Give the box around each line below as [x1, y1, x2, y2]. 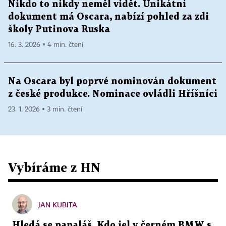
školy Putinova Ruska [8, 25, 110, 34]
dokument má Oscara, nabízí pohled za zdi [8, 13, 209, 22]
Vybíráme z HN [8, 160, 100, 175]
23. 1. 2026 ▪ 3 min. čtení [8, 106, 82, 114]
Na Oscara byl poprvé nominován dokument [8, 77, 216, 86]
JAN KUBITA [38, 200, 77, 209]
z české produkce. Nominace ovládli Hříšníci [8, 90, 217, 99]
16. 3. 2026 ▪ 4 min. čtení [8, 41, 83, 49]
